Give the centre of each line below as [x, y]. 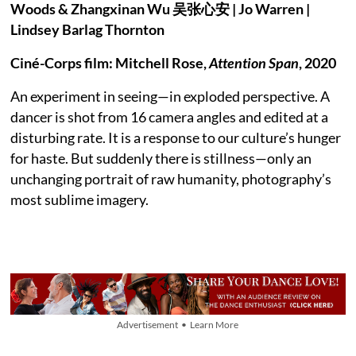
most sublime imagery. [80, 199]
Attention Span [253, 62]
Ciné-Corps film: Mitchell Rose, [109, 62]
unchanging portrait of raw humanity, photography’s [171, 178]
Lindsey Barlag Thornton [89, 29]
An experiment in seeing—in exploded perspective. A [170, 96]
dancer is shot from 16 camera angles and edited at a [170, 116]
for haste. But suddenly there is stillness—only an [161, 158]
